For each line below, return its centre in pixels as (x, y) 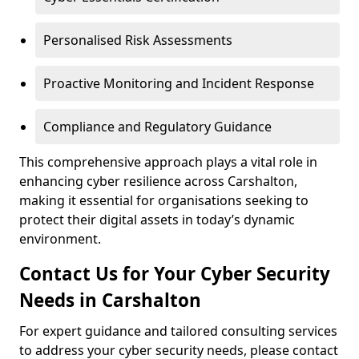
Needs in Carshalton (110, 300)
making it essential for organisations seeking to (164, 200)
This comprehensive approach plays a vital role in (168, 162)
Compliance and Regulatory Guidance (157, 127)
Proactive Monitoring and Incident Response (179, 83)
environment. (60, 239)
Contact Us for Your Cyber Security (175, 274)
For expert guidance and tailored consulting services (178, 331)
